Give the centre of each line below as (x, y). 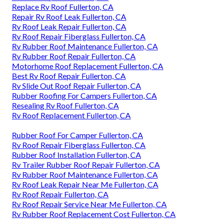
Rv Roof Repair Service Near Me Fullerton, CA (89, 204)
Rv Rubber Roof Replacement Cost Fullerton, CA (94, 214)
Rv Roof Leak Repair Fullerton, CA (69, 27)
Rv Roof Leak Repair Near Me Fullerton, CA (85, 184)
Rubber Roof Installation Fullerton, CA (76, 155)
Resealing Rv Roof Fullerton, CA (65, 106)
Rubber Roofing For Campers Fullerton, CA (84, 96)
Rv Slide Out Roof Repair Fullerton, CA (76, 86)
